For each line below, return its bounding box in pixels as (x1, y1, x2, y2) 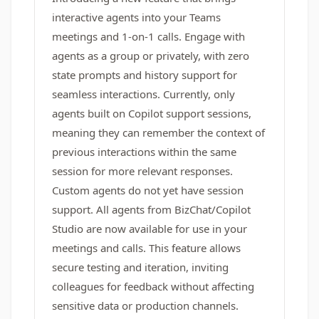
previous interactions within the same (52, 145, 236, 159)
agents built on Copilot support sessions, (52, 106, 251, 120)
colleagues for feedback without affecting (52, 279, 254, 293)
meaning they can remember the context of (52, 125, 265, 140)
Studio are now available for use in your (52, 221, 247, 236)
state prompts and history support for (52, 68, 237, 82)
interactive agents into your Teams (52, 10, 221, 24)
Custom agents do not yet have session (52, 183, 244, 197)
